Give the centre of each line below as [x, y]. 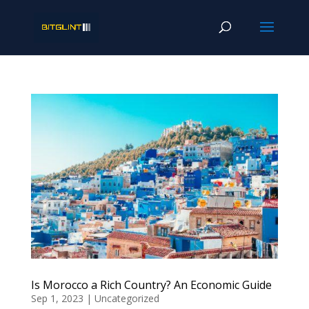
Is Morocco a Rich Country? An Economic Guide [151, 285]
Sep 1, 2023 [57, 298]
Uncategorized [127, 298]
